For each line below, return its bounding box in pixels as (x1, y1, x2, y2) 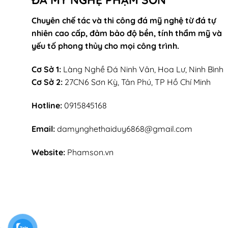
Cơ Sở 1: (32, 64, 61, 75)
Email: (32, 123, 55, 134)
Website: (32, 147, 65, 157)
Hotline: (32, 100, 62, 110)
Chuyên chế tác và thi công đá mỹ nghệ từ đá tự (32, 15, 216, 26)
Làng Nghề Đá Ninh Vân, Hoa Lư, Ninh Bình (61, 64, 223, 75)
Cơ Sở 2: (32, 77, 63, 88)
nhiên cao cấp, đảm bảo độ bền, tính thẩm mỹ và (32, 28, 222, 39)
